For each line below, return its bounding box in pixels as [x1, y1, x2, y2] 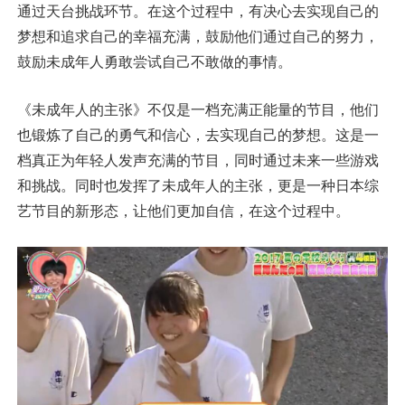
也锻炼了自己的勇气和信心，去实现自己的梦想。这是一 [16, 127, 379, 143]
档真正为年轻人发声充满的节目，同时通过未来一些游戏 [16, 153, 379, 168]
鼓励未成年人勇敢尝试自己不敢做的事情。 [16, 54, 292, 70]
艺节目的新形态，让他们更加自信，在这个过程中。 [16, 203, 350, 219]
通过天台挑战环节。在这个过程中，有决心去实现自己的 [16, 4, 379, 19]
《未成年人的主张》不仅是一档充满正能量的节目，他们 [16, 102, 379, 118]
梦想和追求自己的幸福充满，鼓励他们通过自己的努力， [16, 29, 379, 44]
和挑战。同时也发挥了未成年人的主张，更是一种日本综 [16, 178, 379, 193]
